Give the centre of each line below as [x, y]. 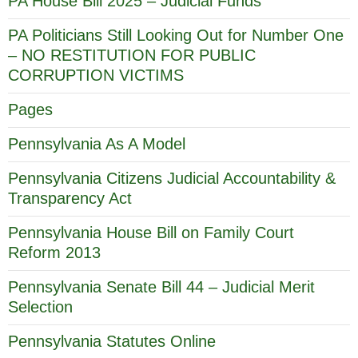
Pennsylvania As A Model [97, 143]
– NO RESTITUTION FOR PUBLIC [132, 55]
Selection [40, 306]
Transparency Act [70, 198]
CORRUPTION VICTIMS [96, 75]
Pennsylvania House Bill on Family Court [151, 232]
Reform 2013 [54, 252]
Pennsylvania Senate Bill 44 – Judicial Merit [161, 286]
